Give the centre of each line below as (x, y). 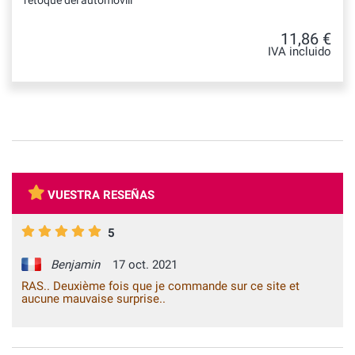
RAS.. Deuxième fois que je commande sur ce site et (160, 286)
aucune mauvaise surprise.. (94, 299)
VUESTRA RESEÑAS (101, 195)
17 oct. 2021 (142, 265)
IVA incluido (300, 52)
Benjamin (75, 265)
